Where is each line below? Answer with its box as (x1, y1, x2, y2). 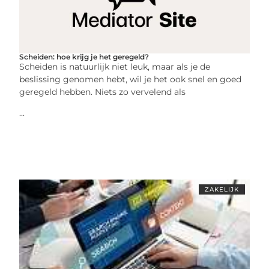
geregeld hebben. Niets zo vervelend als (19, 86, 186, 97)
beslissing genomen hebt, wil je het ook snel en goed (19, 73, 242, 85)
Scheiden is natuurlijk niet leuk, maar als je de (19, 61, 211, 72)
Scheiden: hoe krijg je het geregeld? (19, 52, 150, 61)
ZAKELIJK (204, 185, 239, 193)
